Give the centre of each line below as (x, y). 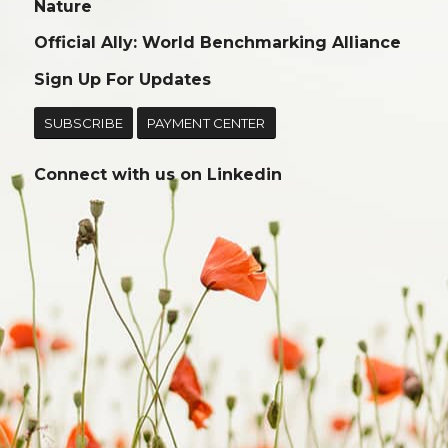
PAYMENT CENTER (206, 123)
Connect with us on (120, 174)
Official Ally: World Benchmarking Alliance (217, 43)
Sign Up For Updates (122, 79)
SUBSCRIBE (83, 123)
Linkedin (244, 174)
